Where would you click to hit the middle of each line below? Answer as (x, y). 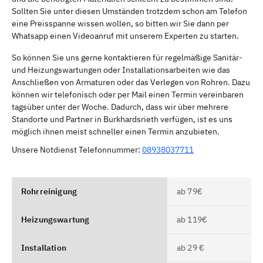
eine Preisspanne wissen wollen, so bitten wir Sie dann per (120, 23)
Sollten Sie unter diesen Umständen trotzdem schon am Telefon (129, 11)
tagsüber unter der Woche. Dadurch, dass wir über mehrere (120, 107)
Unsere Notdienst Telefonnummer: (77, 149)
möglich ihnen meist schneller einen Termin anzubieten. (116, 131)
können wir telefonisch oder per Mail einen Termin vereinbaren (128, 94)
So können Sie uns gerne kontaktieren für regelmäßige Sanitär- (127, 57)
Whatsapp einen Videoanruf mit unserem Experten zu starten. (125, 36)
